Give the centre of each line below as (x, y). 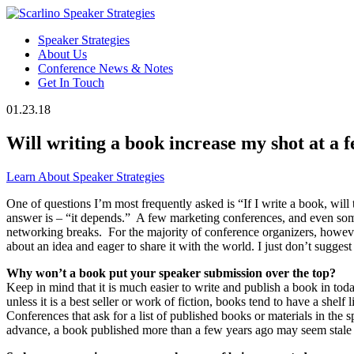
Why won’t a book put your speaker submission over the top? (171, 273)
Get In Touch (71, 83)
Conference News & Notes (105, 68)
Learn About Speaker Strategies (85, 176)
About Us (62, 54)
